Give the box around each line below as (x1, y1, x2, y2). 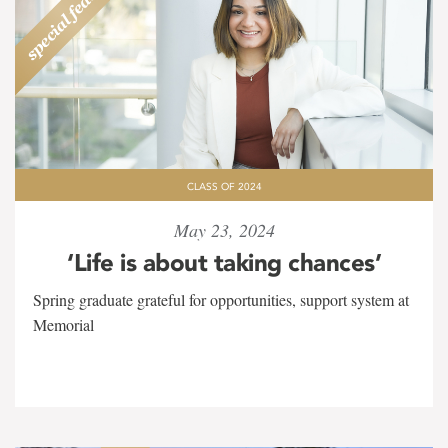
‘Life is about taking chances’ (67, 248, 381, 277)
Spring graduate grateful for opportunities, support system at (33, 289, 409, 310)
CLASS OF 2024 (186, 181, 262, 193)
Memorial (33, 314, 94, 335)
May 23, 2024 (173, 218, 275, 242)
